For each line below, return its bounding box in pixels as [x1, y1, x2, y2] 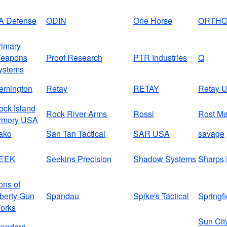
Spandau [46, 190, 79, 202]
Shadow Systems [133, 153, 196, 165]
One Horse [133, 15, 172, 27]
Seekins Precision [46, 153, 111, 165]
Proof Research [46, 52, 102, 64]
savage [198, 128, 224, 140]
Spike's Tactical [133, 190, 189, 202]
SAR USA [133, 128, 170, 140]
